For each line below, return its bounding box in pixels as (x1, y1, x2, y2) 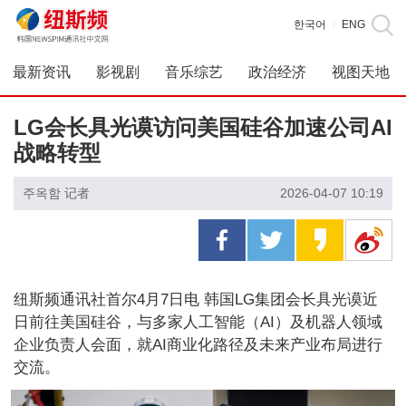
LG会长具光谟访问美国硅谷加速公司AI (14, 115, 392, 140)
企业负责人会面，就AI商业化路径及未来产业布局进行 (14, 336, 382, 353)
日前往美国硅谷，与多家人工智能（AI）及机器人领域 (14, 314, 382, 331)
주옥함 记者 (23, 186, 90, 200)
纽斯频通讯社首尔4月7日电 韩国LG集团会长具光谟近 (14, 291, 378, 308)
